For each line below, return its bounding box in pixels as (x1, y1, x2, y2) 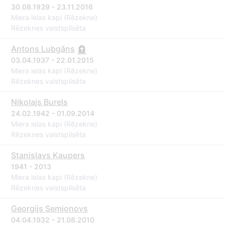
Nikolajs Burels (11, 97, 68, 107)
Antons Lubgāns (11, 44, 75, 54)
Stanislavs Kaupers (11, 150, 85, 160)
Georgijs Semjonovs (11, 203, 88, 213)
